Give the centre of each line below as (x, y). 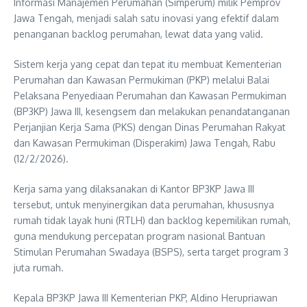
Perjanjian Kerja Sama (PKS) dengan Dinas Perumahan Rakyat (150, 127)
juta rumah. (39, 268)
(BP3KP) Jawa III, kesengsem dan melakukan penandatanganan (152, 111)
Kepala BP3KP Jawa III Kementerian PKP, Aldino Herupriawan (146, 298)
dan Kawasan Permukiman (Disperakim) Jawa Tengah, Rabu (145, 143)
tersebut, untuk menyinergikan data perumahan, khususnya (144, 205)
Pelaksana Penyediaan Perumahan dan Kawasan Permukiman (150, 96)
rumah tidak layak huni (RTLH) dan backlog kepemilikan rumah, (152, 220)
